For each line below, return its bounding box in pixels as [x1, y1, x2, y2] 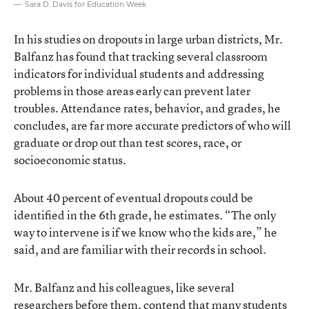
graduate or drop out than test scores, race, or [14, 134, 241, 150]
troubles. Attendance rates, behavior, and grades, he [14, 99, 281, 116]
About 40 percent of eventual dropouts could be [14, 189, 253, 206]
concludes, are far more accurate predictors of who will [14, 117, 291, 133]
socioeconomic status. [14, 151, 126, 168]
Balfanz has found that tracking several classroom [14, 48, 268, 64]
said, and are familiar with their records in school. [14, 241, 266, 257]
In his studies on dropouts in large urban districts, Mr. [14, 30, 283, 47]
